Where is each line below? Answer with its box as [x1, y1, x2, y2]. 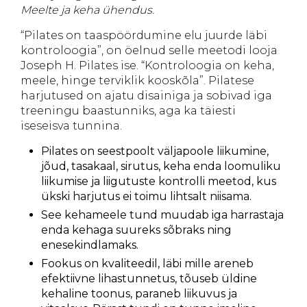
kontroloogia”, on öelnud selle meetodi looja [21, 44, 278, 57]
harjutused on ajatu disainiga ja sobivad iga [21, 89, 272, 102]
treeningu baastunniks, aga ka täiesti [21, 104, 236, 117]
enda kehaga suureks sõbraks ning [41, 223, 232, 236]
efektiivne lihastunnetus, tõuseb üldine [41, 272, 257, 285]
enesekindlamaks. [41, 238, 138, 251]
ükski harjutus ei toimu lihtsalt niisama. [41, 190, 251, 203]
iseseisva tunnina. [21, 119, 122, 132]
